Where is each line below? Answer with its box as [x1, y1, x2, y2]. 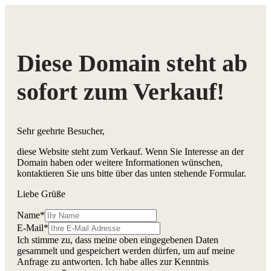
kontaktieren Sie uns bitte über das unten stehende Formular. [17, 168, 246, 179]
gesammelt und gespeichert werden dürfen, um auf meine [17, 246, 235, 256]
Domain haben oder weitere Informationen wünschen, [17, 157, 223, 168]
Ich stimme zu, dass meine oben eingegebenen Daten [17, 235, 218, 246]
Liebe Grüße [17, 189, 65, 200]
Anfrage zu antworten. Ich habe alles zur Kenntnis [17, 256, 209, 267]
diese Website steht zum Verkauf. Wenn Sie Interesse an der [17, 146, 244, 157]
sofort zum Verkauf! [17, 78, 224, 106]
